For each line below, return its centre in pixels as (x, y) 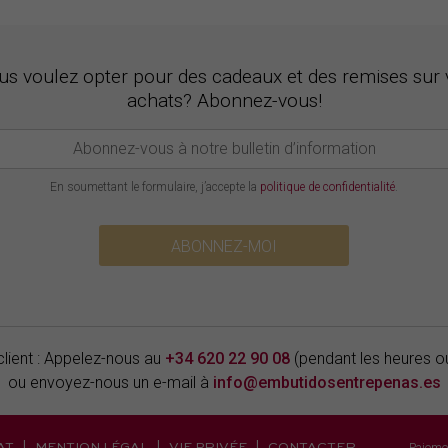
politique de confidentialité (327, 186)
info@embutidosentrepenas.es (326, 382)
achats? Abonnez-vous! (224, 100)
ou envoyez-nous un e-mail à (110, 382)
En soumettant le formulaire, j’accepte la (155, 186)
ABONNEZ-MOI (224, 246)
